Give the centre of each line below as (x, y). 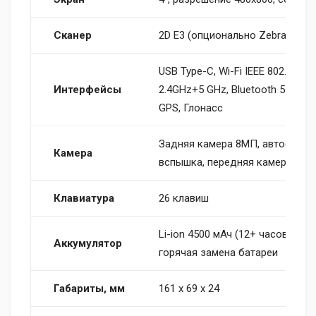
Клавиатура (84, 198)
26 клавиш (184, 198)
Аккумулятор (88, 243)
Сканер (73, 35)
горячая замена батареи (218, 252)
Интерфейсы (87, 89)
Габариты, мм (89, 288)
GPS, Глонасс (191, 108)
